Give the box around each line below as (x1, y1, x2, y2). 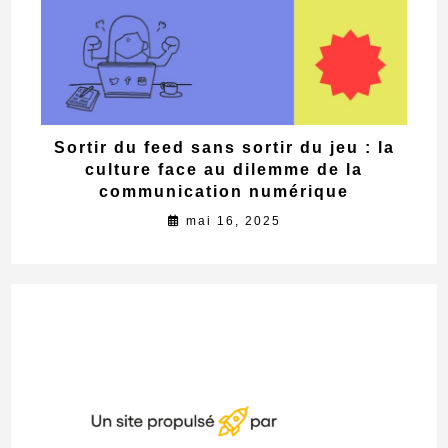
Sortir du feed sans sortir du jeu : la (53, 138, 395, 156)
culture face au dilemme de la (85, 160, 363, 178)
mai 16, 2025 (185, 213, 281, 228)
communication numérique (99, 182, 349, 200)
